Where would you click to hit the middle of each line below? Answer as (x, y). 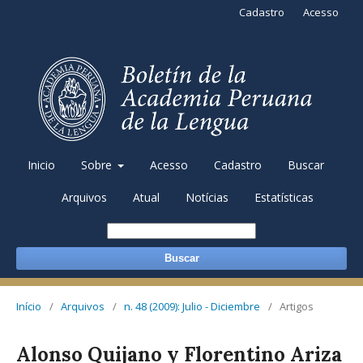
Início (29, 306)
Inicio (41, 165)
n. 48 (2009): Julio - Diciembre (192, 306)
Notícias (207, 197)
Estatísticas (284, 197)
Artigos (297, 306)
